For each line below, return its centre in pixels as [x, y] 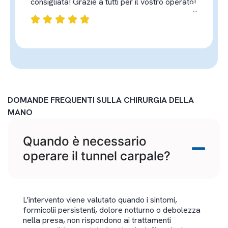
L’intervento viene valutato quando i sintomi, [100, 200]
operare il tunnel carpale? [97, 156]
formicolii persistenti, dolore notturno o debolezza [112, 210]
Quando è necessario [85, 141]
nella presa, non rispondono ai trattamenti [97, 220]
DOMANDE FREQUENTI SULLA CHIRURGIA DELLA [101, 100]
